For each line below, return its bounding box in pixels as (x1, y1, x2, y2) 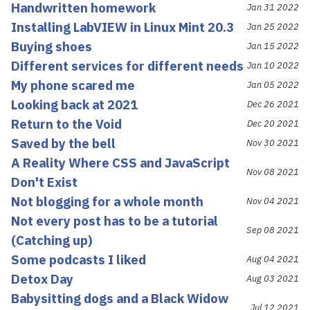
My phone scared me (11, 76, 135, 93)
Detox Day (11, 270, 73, 287)
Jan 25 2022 (247, 20, 299, 33)
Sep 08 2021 (246, 224, 299, 236)
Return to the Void (11, 115, 122, 132)
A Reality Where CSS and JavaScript (11, 154, 230, 171)
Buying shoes (11, 37, 92, 55)
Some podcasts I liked (11, 250, 146, 268)
